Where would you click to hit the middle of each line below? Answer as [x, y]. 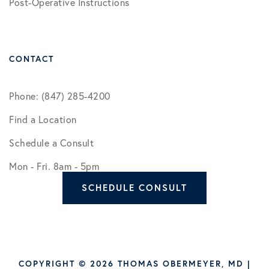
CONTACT [32, 59]
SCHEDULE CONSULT [134, 188]
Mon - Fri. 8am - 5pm [54, 166]
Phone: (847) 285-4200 [60, 96]
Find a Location [43, 119]
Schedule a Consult [51, 143]
